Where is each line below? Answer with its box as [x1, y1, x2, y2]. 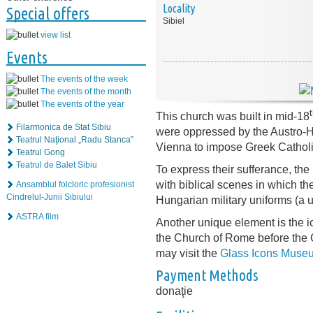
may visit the [156, 247, 220, 260]
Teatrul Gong [16, 147, 65, 158]
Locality [163, 2, 195, 15]
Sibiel [163, 16, 184, 26]
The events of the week [41, 74, 128, 85]
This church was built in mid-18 [156, 110, 310, 123]
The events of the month [41, 87, 131, 97]
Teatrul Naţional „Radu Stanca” [16, 135, 133, 145]
